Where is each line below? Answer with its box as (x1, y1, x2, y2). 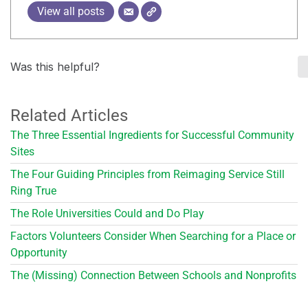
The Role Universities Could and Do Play (10, 206, 204, 220)
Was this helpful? (10, 59, 100, 74)
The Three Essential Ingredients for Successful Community (10, 128, 294, 142)
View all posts (37, 4, 104, 18)
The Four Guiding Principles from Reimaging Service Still (10, 167, 285, 181)
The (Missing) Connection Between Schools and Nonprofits (10, 268, 296, 282)
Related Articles (10, 105, 128, 125)
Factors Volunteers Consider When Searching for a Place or (10, 229, 296, 243)
